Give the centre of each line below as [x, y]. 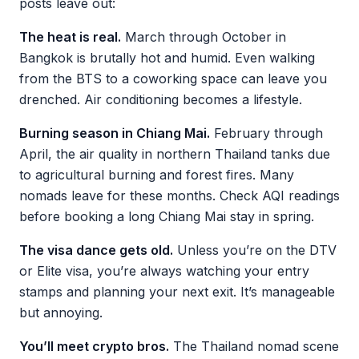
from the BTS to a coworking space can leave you [173, 79]
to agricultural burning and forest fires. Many [157, 175]
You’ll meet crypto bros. [94, 346]
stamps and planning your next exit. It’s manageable [177, 292]
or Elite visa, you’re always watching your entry [164, 271]
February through [266, 133]
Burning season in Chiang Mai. [115, 133]
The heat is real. [70, 37]
